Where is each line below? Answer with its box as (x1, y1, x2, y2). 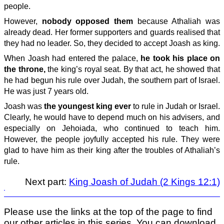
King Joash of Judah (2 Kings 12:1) (69, 176, 220, 187)
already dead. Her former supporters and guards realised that (4, 28, 220, 36)
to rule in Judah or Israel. (133, 102, 220, 110)
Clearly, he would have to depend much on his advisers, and (4, 113, 220, 121)
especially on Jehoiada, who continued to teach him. (4, 124, 220, 132)
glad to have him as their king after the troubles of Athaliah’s (4, 146, 220, 154)
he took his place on (140, 54, 220, 62)
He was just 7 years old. (4, 87, 88, 95)
